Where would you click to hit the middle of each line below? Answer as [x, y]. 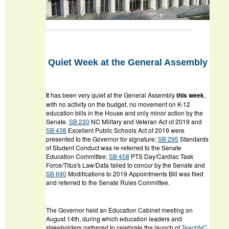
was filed [190, 174]
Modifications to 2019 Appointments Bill [123, 174]
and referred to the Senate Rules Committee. [109, 182]
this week [190, 95]
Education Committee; [77, 156]
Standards [194, 139]
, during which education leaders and [131, 219]
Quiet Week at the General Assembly [128, 63]
